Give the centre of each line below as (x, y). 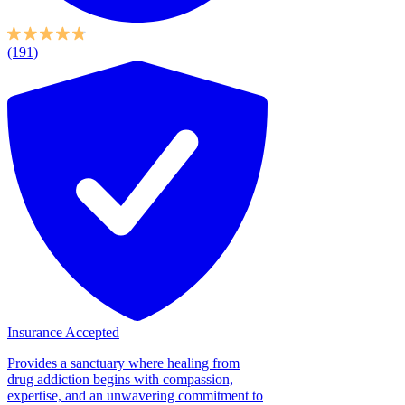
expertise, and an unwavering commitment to (135, 395)
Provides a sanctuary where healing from (123, 363)
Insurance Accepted (63, 332)
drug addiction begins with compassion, (120, 379)
